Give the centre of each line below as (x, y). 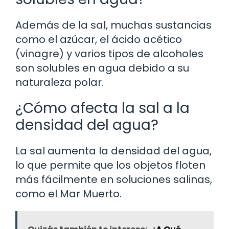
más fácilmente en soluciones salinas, (114, 179)
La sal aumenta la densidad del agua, (113, 151)
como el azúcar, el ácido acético (99, 39)
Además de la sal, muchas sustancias (113, 25)
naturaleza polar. (60, 82)
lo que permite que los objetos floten (110, 165)
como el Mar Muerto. (68, 193)
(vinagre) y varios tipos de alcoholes (109, 53)
